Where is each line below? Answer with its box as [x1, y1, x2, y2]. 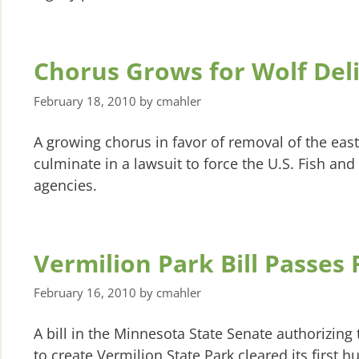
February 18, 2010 [34, 92, 136, 109]
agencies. [34, 175, 97, 195]
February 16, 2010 [34, 284, 136, 301]
